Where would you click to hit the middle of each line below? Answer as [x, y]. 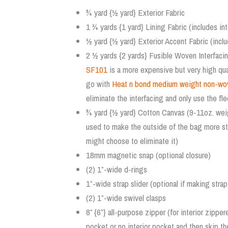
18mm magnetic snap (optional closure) [148, 155]
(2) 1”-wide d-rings [117, 169]
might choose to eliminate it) [132, 140]
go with [99, 83]
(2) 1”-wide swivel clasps [126, 197]
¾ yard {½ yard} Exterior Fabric [135, 12]
